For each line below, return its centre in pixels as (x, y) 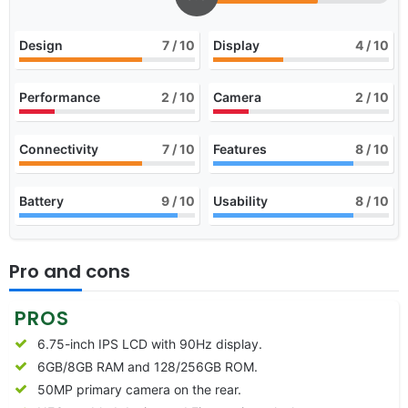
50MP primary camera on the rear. (139, 389)
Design (41, 45)
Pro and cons (70, 271)
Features (240, 148)
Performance (60, 97)
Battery (41, 200)
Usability (240, 200)
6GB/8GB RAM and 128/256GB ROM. (148, 366)
